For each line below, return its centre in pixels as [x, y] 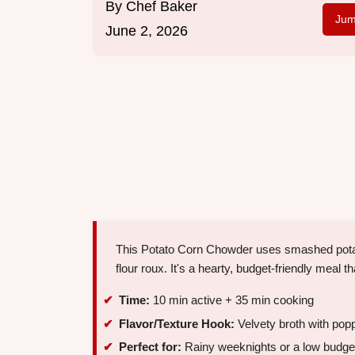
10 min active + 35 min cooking [232, 300]
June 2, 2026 [147, 31]
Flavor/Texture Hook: [177, 323]
